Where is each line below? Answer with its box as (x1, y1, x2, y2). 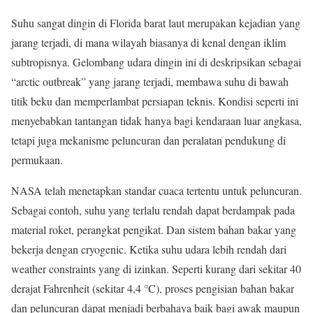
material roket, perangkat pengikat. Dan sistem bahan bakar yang (11, 222, 296, 238)
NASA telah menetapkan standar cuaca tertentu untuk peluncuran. (11, 183, 302, 198)
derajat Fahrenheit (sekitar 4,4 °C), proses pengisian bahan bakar (11, 281, 294, 296)
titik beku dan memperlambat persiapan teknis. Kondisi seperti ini (11, 94, 298, 109)
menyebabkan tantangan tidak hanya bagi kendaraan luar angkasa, (11, 113, 302, 129)
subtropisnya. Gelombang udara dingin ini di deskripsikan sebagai (11, 54, 301, 70)
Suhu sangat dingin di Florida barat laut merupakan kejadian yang (11, 15, 300, 31)
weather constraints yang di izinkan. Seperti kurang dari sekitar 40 (11, 261, 301, 277)
